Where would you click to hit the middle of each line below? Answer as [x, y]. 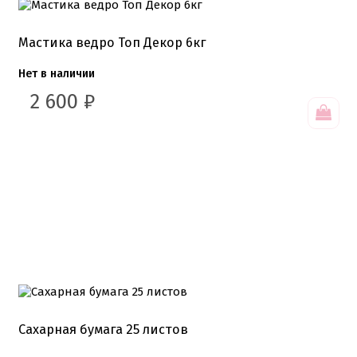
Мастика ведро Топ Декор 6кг [112, 42]
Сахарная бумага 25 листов [103, 329]
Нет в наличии [57, 73]
